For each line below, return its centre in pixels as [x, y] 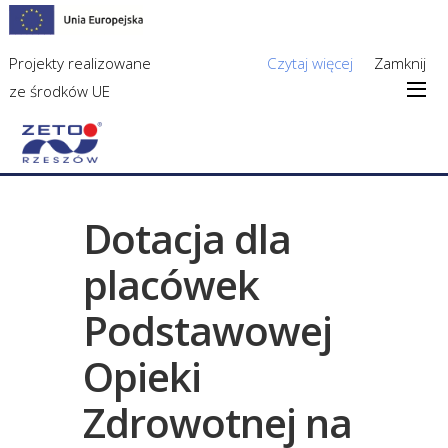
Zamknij [400, 63]
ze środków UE [60, 91]
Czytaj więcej [309, 63]
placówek [170, 285]
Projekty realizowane [80, 63]
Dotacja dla [186, 239]
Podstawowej [207, 331]
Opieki [141, 377]
